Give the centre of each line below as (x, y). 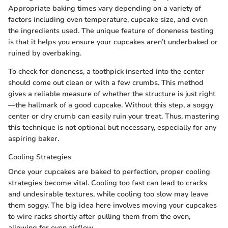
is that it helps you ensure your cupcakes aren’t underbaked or (113, 42)
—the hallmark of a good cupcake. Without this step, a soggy (111, 105)
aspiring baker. (34, 139)
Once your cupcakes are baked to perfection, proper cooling (109, 172)
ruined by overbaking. (45, 53)
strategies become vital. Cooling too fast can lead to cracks (108, 183)
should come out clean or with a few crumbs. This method (106, 83)
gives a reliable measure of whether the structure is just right (112, 94)
